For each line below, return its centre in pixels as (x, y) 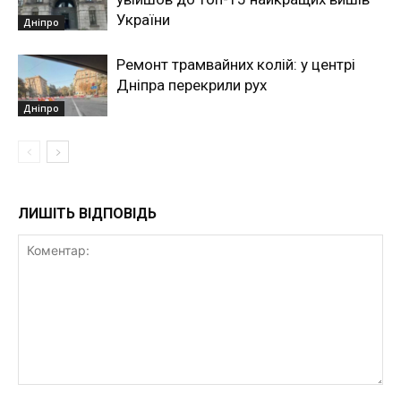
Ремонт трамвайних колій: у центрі (236, 65)
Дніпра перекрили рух (192, 85)
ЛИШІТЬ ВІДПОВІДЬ (87, 214)
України (143, 20)
